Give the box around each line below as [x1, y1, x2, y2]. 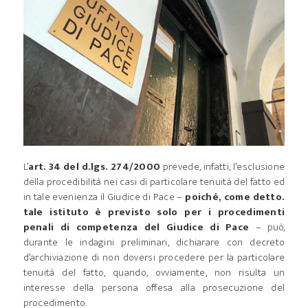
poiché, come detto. [185, 188, 285, 206]
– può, [249, 219, 285, 236]
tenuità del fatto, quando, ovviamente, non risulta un [23, 264, 285, 282]
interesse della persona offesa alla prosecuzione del [23, 279, 285, 297]
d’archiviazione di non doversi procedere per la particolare [23, 249, 285, 267]
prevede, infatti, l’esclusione [160, 158, 285, 176]
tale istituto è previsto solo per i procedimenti [23, 203, 285, 221]
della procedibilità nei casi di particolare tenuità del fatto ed [23, 173, 285, 191]
